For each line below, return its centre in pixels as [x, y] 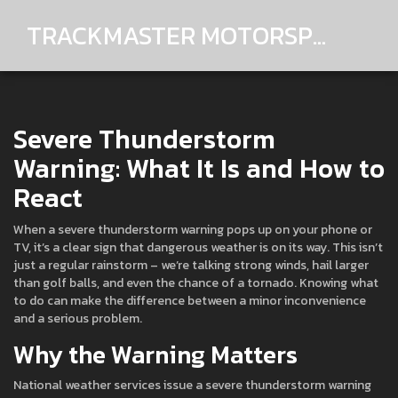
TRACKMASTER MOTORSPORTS [319, 35]
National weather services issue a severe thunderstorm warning [192, 385]
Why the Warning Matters [155, 354]
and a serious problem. [78, 318]
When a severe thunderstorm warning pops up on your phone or [193, 230]
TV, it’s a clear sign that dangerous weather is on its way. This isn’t [198, 247]
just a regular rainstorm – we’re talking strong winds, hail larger [191, 265]
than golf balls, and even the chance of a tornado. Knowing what [196, 283]
